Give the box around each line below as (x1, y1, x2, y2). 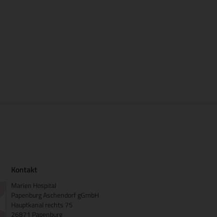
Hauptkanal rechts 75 (11, 199, 73, 210)
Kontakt (11, 163, 37, 175)
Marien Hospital (11, 180, 58, 190)
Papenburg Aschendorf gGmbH (11, 189, 99, 200)
